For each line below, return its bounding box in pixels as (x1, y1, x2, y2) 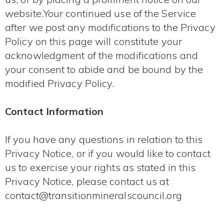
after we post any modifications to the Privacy (5, 21, 215, 34)
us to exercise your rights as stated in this (5, 161, 196, 174)
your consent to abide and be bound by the (5, 63, 203, 76)
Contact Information (5, 105, 103, 118)
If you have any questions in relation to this (5, 133, 203, 146)
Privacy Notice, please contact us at (5, 175, 169, 188)
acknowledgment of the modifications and (5, 49, 198, 62)
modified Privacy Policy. (5, 77, 114, 90)
